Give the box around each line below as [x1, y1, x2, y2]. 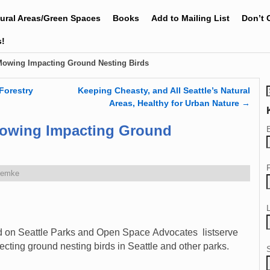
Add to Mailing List [151, 13, 230, 23]
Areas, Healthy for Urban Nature [108, 98, 242, 108]
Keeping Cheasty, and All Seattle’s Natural [77, 85, 250, 95]
